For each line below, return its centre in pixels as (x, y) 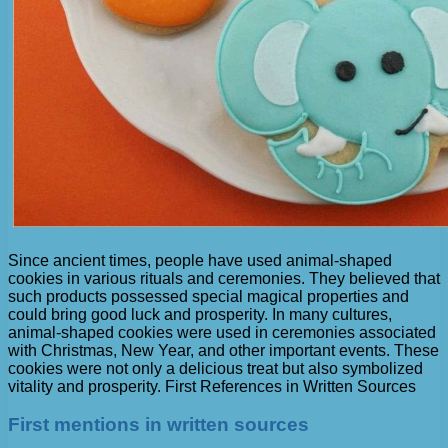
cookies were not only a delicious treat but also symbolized (215, 368)
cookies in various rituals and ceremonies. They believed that (224, 278)
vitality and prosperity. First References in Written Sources (212, 386)
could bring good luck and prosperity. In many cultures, (200, 314)
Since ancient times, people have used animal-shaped (200, 260)
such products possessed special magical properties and (208, 296)
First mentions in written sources (158, 425)
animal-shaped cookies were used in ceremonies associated (222, 332)
